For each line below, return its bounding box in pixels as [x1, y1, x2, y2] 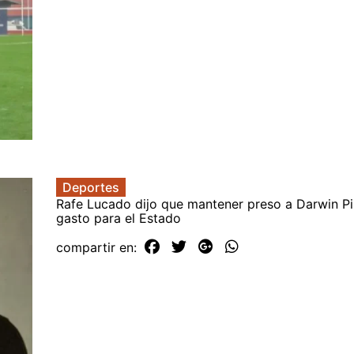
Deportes [62, 179, 119, 196]
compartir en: [56, 239, 141, 256]
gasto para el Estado [56, 210, 181, 227]
